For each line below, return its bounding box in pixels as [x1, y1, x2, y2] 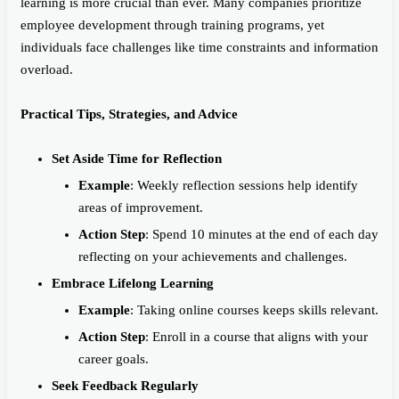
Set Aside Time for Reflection [52, 151, 222, 167]
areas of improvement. [78, 200, 203, 216]
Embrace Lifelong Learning [52, 276, 214, 291]
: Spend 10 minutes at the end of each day [145, 227, 379, 242]
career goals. [78, 352, 149, 367]
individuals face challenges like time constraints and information [20, 40, 379, 55]
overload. [20, 62, 73, 77]
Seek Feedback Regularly [52, 379, 199, 394]
